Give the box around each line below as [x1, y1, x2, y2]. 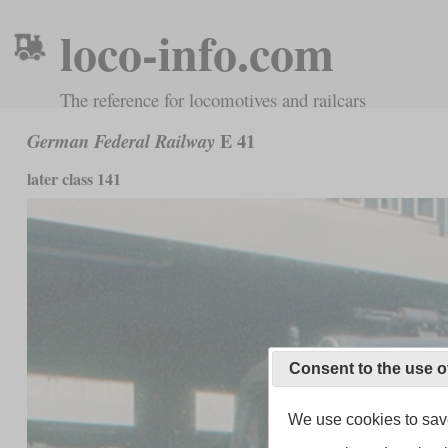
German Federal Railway [26, 128, 215, 155]
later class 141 [26, 166, 121, 190]
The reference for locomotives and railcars [60, 87, 366, 112]
